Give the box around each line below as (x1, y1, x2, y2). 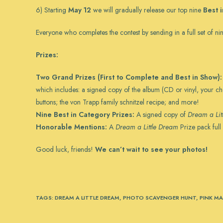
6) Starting (36, 5, 68, 15)
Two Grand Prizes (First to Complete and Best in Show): (36, 72, 222, 82)
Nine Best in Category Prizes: (36, 110, 134, 119)
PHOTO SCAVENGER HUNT (123, 194, 196, 202)
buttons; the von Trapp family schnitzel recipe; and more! (36, 97, 199, 107)
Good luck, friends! (36, 144, 95, 154)
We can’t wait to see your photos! (95, 144, 208, 154)
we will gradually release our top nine (91, 5, 203, 15)
